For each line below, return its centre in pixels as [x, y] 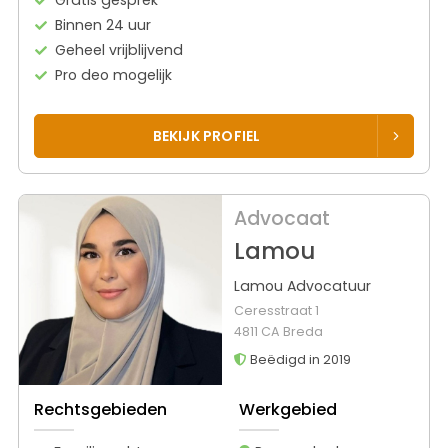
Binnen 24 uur [103, 24]
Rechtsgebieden [100, 409]
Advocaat [281, 219]
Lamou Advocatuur [302, 286]
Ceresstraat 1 [276, 311]
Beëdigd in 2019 [298, 360]
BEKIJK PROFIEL [206, 135]
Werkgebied [287, 409]
